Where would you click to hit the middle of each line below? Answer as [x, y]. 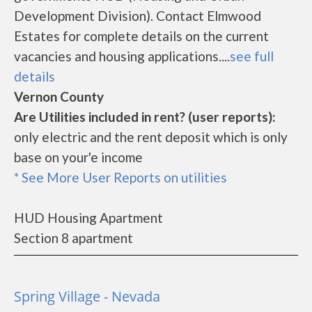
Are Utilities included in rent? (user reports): [145, 117]
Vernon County [59, 96]
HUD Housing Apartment [88, 218]
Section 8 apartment [73, 238]
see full [252, 56]
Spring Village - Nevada [87, 296]
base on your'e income [78, 157]
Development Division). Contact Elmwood [138, 16]
